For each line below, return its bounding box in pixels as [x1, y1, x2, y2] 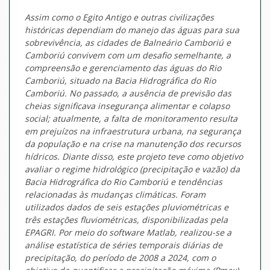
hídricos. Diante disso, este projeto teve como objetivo [25, 151, 243, 163]
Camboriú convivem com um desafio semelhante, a [25, 49, 231, 61]
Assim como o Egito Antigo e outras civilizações [25, 11, 214, 24]
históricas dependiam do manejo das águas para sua [25, 24, 239, 36]
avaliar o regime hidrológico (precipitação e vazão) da [25, 163, 240, 175]
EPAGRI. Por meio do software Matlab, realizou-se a [25, 227, 231, 239]
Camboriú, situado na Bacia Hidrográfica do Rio [25, 75, 216, 87]
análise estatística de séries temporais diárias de [25, 239, 222, 251]
